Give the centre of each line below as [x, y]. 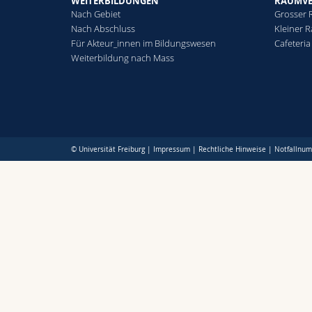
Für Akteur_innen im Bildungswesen [143, 44]
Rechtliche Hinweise [232, 149]
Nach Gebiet [96, 14]
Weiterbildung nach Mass [123, 58]
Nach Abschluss [103, 29]
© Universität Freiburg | [112, 149]
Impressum [172, 149]
